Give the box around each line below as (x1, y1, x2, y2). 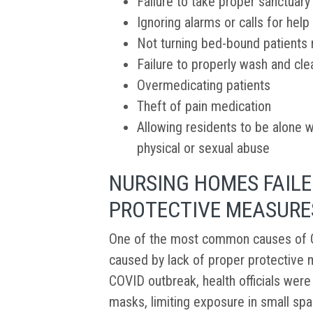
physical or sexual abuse (137, 140, 270, 157)
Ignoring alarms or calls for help (137, 14, 310, 31)
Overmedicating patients (137, 77, 270, 94)
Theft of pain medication (137, 98, 271, 115)
